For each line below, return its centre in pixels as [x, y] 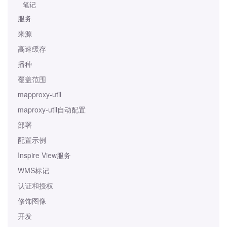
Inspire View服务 [44, 155]
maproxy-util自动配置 [52, 109]
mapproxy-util [40, 94]
